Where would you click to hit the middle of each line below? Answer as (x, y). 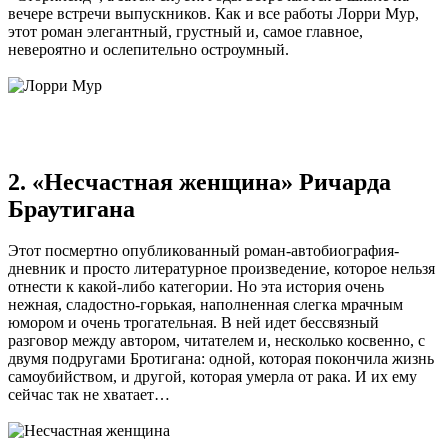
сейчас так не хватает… (89, 395)
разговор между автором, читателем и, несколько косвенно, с (216, 341)
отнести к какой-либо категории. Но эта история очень (196, 287)
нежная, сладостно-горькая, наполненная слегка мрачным (205, 305)
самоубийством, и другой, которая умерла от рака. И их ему (212, 377)
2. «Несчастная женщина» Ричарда (199, 181)
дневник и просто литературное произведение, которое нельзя (221, 269)
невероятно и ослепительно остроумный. (148, 49)
